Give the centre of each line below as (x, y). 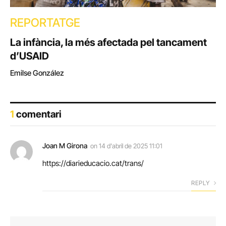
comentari (38, 115)
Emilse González (37, 73)
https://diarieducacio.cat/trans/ (93, 163)
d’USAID (30, 56)
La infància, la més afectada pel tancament (108, 43)
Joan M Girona (65, 146)
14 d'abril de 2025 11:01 (131, 146)
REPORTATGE (45, 23)
